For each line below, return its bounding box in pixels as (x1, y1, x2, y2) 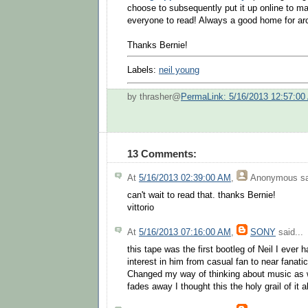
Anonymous (250, 173, 298, 184)
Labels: (127, 65, 159, 75)
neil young (159, 65, 199, 75)
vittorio (127, 202, 154, 212)
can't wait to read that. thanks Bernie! (127, 190, 276, 200)
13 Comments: (127, 148, 197, 160)
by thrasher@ (127, 92, 181, 102)
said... (276, 228, 303, 238)
